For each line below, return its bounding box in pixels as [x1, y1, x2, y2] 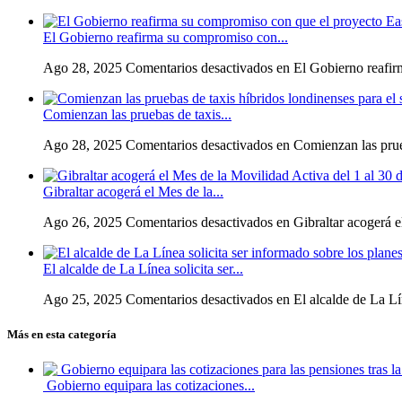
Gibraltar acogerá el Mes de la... [43, 183, 223, 199]
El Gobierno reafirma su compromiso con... [43, 29, 288, 45]
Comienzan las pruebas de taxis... [43, 106, 232, 122]
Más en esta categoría [7, 327, 117, 341]
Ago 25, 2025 [43, 291, 122, 307]
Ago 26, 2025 [43, 214, 122, 230]
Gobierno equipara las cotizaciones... [43, 377, 255, 393]
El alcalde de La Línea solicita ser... [43, 260, 243, 276]
